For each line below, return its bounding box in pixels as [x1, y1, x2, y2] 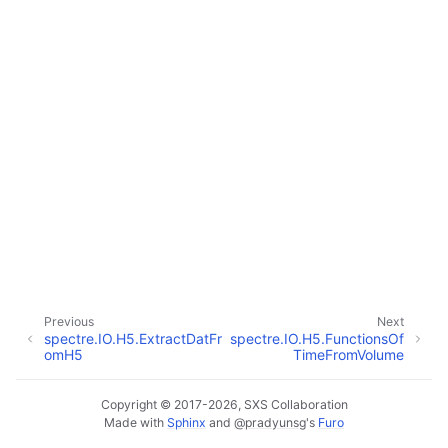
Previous [44, 314, 94, 330]
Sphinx [167, 415, 206, 430]
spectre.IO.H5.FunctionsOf [230, 330, 404, 347]
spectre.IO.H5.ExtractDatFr [44, 330, 222, 347]
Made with [104, 415, 167, 430]
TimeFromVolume [293, 346, 404, 363]
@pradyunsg [234, 415, 306, 430]
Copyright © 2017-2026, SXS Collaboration [100, 397, 348, 412]
